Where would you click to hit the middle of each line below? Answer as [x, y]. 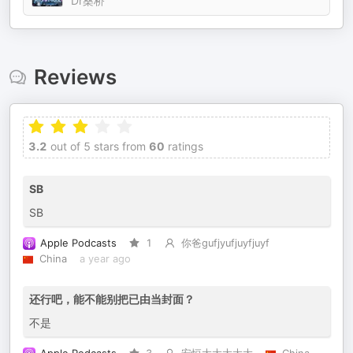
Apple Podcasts [78, 243]
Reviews [75, 77]
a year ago [105, 259]
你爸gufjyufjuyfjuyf [225, 243]
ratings [184, 146]
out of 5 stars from [97, 146]
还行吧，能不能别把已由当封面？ [112, 299]
